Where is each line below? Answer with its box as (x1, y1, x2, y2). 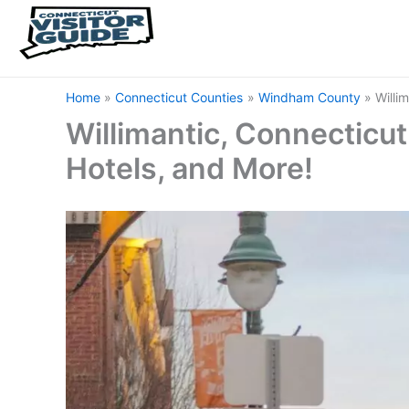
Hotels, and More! (66, 151, 313, 186)
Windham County (257, 89, 361, 105)
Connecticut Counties (115, 89, 244, 105)
